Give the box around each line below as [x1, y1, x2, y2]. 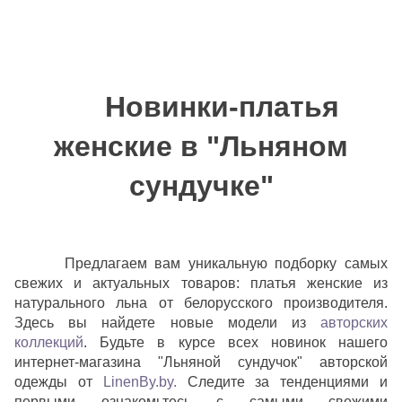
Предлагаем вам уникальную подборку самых [57, 256, 388, 272]
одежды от [14, 374, 103, 390]
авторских [320, 315, 388, 331]
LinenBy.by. [102, 374, 177, 390]
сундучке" [128, 170, 274, 203]
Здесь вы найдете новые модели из [14, 315, 320, 331]
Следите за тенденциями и [176, 374, 389, 390]
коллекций [14, 335, 83, 351]
